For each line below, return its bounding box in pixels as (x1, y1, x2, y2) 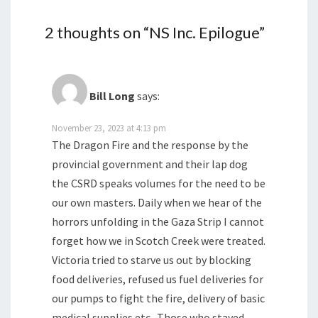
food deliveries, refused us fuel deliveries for (52, 272, 263, 287)
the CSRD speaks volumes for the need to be (52, 176, 265, 191)
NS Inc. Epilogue (149, 23, 259, 43)
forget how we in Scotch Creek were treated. (52, 234, 265, 248)
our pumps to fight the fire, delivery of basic (52, 291, 265, 306)
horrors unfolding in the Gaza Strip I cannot (52, 214, 264, 229)
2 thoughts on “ (45, 23, 149, 43)
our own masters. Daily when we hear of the (52, 195, 262, 210)
